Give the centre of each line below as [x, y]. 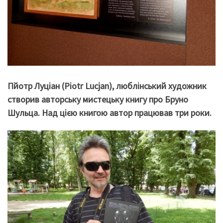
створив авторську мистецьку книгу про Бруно [98, 99]
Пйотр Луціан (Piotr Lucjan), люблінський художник [107, 86]
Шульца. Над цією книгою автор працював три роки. [110, 112]
